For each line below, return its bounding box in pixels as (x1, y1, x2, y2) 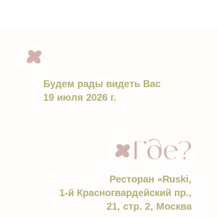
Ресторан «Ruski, (109, 174, 192, 184)
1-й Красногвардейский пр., (59, 187, 192, 198)
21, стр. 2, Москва (107, 201, 192, 212)
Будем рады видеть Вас (43, 78, 161, 89)
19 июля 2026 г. (43, 92, 116, 103)
